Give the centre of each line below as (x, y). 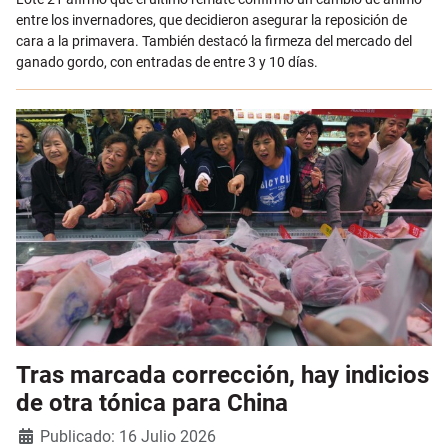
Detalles (41, 434)
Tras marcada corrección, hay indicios (222, 375)
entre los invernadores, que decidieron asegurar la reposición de (211, 20)
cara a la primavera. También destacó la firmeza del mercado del (214, 41)
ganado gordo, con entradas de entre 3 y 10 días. (167, 62)
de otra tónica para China (152, 403)
